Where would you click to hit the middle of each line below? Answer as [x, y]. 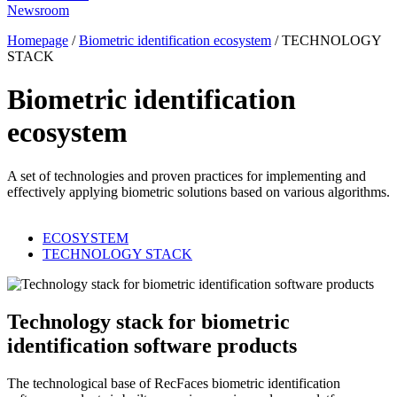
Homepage [38, 40]
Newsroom [38, 10]
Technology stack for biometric [148, 321]
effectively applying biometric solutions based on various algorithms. [198, 191]
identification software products [152, 345]
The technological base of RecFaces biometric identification [174, 383]
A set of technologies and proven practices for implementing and [187, 175]
